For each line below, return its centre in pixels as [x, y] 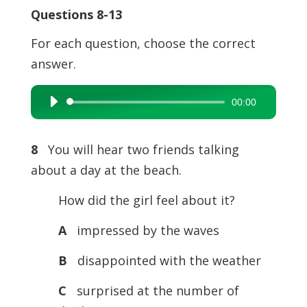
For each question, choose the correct [143, 43]
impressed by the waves [144, 230]
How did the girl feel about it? [133, 200]
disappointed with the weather [167, 260]
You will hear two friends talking [138, 149]
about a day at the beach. [106, 170]
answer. [53, 64]
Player [55, 123]
